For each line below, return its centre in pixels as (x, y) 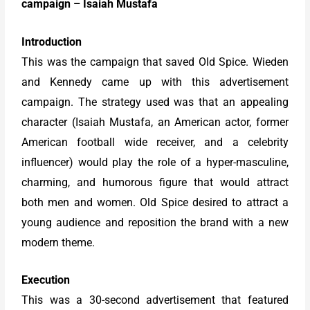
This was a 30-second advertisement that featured (155, 300)
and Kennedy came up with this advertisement (155, 82)
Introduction (52, 42)
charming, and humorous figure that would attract (155, 182)
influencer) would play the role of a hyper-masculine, (155, 162)
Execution (46, 280)
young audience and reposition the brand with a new (155, 222)
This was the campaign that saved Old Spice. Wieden (155, 62)
